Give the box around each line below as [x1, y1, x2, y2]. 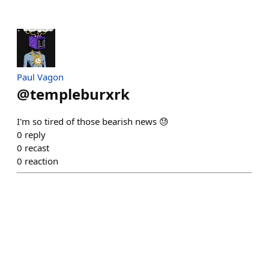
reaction [25, 155, 58, 167]
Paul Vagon [17, 71, 64, 83]
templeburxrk [30, 84, 130, 104]
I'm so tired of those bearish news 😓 [17, 115, 169, 127]
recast [25, 142, 49, 154]
